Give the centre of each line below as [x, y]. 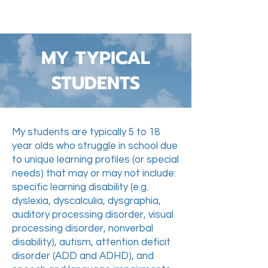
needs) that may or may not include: [94, 173]
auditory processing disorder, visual [93, 215]
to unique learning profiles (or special [95, 160]
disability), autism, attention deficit [91, 242]
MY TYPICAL [96, 58]
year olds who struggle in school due [95, 146]
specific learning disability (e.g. [80, 187]
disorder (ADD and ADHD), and [83, 256]
